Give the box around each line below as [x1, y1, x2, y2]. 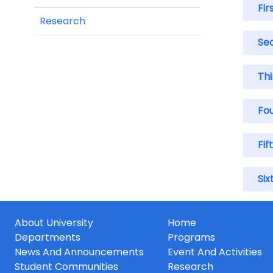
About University [15, 216, 93, 230]
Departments [15, 230, 80, 245]
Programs [167, 230, 215, 245]
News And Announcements [15, 245, 144, 260]
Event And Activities [167, 245, 262, 260]
